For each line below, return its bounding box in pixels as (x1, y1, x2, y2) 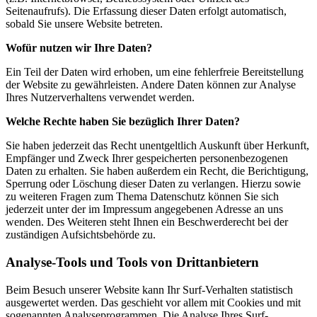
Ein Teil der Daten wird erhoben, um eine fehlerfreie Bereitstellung (6, 66, 304, 79)
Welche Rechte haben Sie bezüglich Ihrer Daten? (6, 115, 240, 128)
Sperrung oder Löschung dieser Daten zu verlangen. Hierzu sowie (6, 178, 301, 190)
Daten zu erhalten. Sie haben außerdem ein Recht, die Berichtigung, (6, 165, 309, 178)
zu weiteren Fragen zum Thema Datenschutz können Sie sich (6, 190, 279, 203)
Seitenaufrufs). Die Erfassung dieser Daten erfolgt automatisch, (6, 5, 287, 18)
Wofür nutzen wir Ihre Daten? (6, 42, 152, 54)
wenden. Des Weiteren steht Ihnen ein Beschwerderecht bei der (6, 216, 288, 229)
